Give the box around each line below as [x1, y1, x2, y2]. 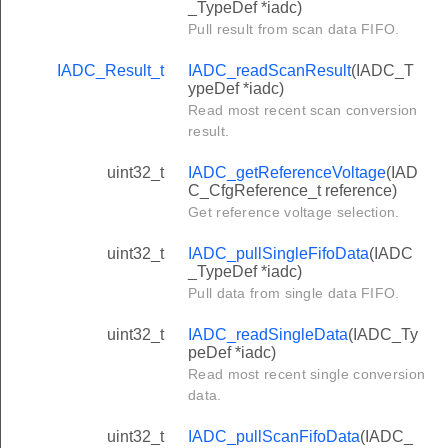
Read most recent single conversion [188, 365, 426, 382]
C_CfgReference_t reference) [188, 181, 397, 199]
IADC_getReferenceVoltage [188, 163, 386, 181]
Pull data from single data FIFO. [188, 284, 400, 301]
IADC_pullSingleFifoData [188, 244, 369, 262]
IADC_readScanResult [188, 61, 351, 79]
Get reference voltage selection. [188, 203, 400, 220]
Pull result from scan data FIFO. [188, 20, 400, 37]
